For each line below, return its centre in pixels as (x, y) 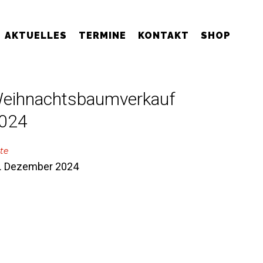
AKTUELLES (36, 36)
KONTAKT (163, 36)
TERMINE (102, 36)
